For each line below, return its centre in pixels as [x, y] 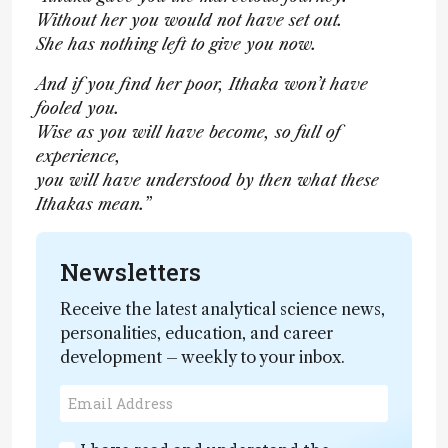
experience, [78, 156]
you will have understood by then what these [207, 180]
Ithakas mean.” [93, 204]
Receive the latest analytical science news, [222, 309]
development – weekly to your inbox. [202, 357]
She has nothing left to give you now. [176, 44]
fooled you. [78, 108]
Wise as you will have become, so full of [188, 132]
